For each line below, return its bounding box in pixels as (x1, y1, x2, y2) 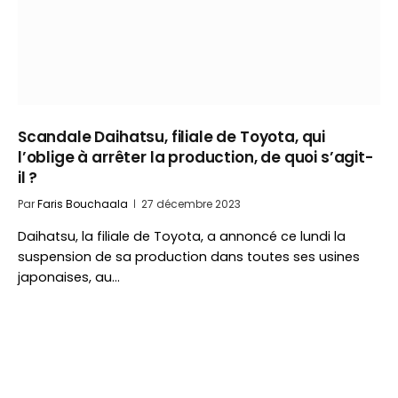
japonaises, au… (18, 268, 120, 286)
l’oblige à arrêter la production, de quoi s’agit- (18, 147, 373, 168)
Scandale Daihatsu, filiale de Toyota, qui (18, 126, 326, 147)
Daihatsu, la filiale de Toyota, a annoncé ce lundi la (18, 227, 346, 245)
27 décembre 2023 (141, 196, 241, 211)
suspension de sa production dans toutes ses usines (18, 248, 360, 266)
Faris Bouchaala (37, 196, 128, 211)
